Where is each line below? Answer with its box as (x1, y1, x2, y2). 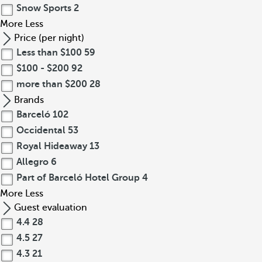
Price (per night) (14, 33, 84, 43)
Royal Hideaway (14, 141, 89, 151)
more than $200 (14, 79, 89, 89)
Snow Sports (14, 3, 74, 13)
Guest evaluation (14, 202, 87, 213)
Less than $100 (14, 47, 84, 58)
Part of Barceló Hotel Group (14, 173, 142, 183)
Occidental (14, 125, 68, 136)
